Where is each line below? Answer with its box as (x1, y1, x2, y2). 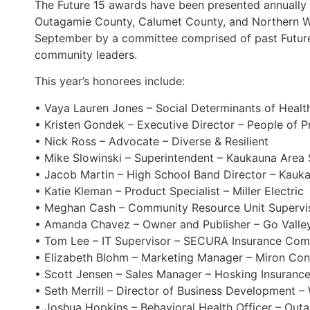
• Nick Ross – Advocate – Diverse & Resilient (35, 134, 269, 148)
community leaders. (35, 48, 138, 62)
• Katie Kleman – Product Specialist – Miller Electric (35, 183, 304, 198)
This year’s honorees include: (35, 74, 185, 89)
